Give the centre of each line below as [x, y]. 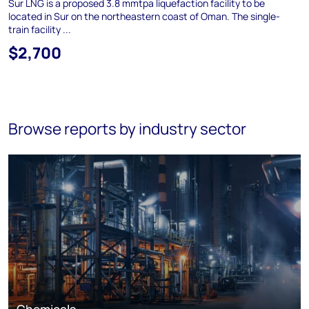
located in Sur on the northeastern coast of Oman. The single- [144, 16]
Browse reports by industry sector [127, 129]
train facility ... [40, 29]
